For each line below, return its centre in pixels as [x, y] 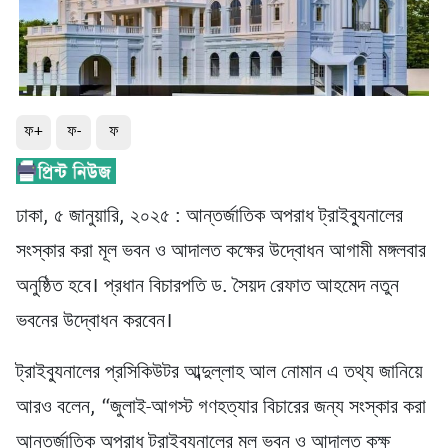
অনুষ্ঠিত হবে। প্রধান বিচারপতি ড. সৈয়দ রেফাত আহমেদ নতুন [207, 287]
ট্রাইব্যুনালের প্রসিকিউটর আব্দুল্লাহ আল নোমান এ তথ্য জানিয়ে [219, 373]
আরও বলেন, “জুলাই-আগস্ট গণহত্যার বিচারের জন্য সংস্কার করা [221, 408]
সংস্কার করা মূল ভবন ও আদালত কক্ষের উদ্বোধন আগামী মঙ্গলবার [221, 252]
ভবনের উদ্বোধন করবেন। [94, 322]
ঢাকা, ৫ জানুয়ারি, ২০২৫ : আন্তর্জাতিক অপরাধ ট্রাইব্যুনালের [209, 217]
